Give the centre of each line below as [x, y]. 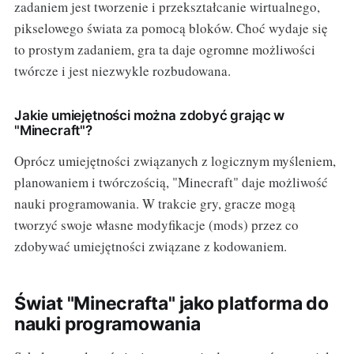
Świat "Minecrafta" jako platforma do [171, 304]
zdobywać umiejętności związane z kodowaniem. [150, 247]
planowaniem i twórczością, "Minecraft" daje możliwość [171, 183]
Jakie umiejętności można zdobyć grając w [149, 116]
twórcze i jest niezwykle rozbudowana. [122, 71]
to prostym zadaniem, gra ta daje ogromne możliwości [164, 50]
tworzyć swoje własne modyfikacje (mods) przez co [156, 225]
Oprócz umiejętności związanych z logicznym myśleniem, [175, 161]
